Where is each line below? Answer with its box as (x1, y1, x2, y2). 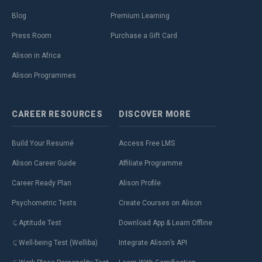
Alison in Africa (12, 51, 61, 60)
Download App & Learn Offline (119, 219, 212, 227)
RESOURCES (49, 109, 103, 119)
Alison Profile (119, 179, 161, 187)
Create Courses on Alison (119, 199, 202, 207)
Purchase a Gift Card (111, 32, 177, 40)
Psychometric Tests (12, 199, 77, 207)
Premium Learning (111, 12, 170, 20)
